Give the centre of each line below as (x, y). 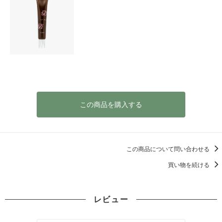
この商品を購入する (111, 104)
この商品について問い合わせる (169, 149)
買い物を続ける (190, 165)
